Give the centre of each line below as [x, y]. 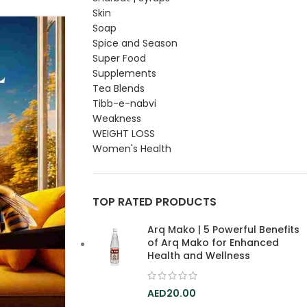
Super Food [119, 58]
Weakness [116, 119]
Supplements [124, 73]
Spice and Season [135, 43]
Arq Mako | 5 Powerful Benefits [223, 230]
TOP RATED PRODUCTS [154, 202]
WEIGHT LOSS [123, 134]
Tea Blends [118, 88]
